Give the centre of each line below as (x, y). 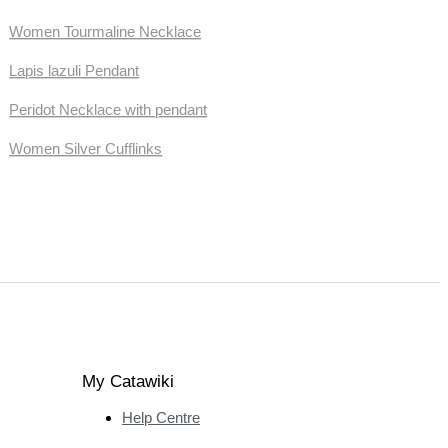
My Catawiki (128, 381)
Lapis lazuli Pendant (74, 71)
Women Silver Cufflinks (86, 149)
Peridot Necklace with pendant (108, 110)
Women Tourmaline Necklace (105, 32)
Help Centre (161, 417)
